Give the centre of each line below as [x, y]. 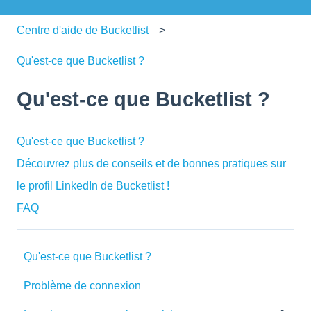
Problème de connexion [82, 286]
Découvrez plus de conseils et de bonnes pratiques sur [151, 163]
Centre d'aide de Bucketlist [83, 30]
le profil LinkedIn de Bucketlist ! [93, 185]
